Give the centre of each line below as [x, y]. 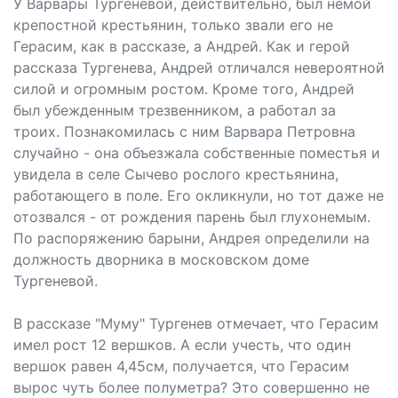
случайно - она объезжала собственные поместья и [197, 153]
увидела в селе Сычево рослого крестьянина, [176, 174]
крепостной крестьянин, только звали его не [173, 25]
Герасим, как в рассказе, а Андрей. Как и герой [182, 46]
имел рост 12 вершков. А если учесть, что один [182, 345]
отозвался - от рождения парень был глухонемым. [192, 217]
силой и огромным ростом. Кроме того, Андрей [184, 89]
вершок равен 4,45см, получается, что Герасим [181, 366]
